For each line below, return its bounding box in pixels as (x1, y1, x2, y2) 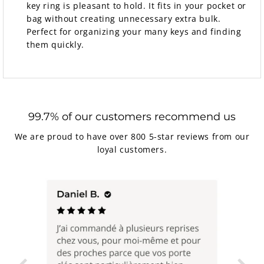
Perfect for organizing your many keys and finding (27, 26, 242, 38)
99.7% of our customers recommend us (28, 110, 236, 123)
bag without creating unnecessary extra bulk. (27, 13, 221, 25)
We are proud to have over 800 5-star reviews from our (14, 130, 250, 142)
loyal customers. (97, 143, 167, 155)
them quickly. (27, 39, 84, 51)
